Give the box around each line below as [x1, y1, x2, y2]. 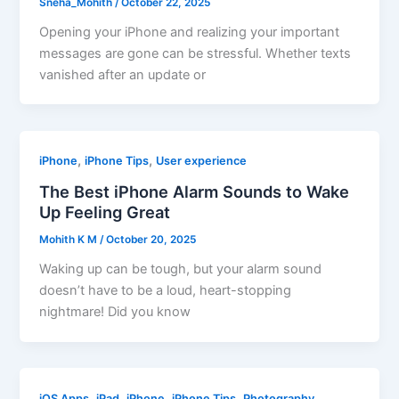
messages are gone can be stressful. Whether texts [39, 45, 352, 61]
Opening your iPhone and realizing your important [39, 23, 340, 40]
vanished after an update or [39, 66, 207, 83]
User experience [156, 154, 248, 168]
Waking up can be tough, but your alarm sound [39, 260, 322, 277]
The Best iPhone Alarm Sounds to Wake [39, 182, 350, 202]
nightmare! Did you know [39, 303, 191, 320]
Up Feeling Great [39, 202, 171, 223]
